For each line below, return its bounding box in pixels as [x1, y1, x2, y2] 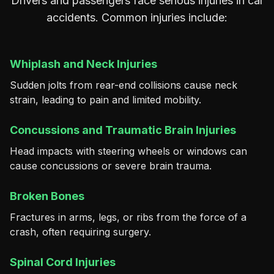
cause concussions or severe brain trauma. [10, 160, 212, 172]
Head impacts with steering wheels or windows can [10, 145, 247, 157]
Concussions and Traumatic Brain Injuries [10, 124, 236, 136]
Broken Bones [10, 190, 84, 202]
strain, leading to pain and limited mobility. [10, 94, 201, 106]
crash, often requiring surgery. [10, 226, 151, 238]
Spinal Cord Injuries [10, 256, 116, 268]
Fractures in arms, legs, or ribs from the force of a [10, 211, 246, 223]
